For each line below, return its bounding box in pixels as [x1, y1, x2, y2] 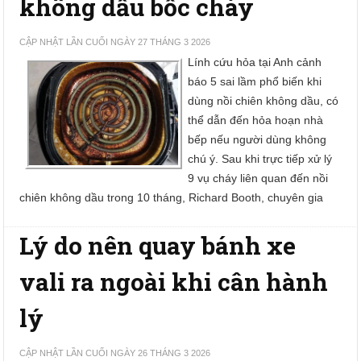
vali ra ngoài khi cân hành [19, 266, 329, 297]
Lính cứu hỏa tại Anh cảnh [188, 56, 322, 68]
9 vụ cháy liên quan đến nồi [188, 172, 329, 185]
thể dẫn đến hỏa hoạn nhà [188, 114, 324, 127]
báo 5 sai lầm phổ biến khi [188, 75, 322, 88]
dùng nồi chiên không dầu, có [188, 94, 339, 107]
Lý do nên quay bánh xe [19, 230, 297, 261]
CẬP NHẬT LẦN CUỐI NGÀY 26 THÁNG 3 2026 [19, 348, 211, 358]
